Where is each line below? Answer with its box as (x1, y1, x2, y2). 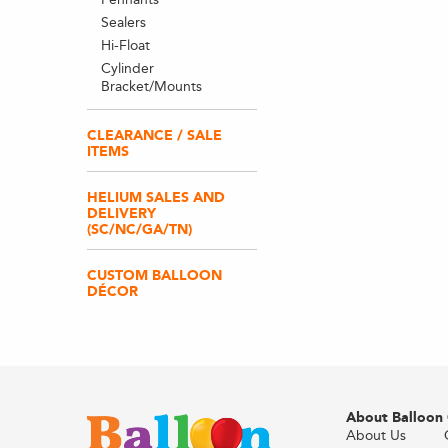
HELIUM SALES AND (87, 189, 225, 206)
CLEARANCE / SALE (87, 127, 222, 144)
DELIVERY (87, 205, 156, 222)
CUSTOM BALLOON (87, 267, 222, 284)
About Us (345, 427, 406, 444)
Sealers (100, 14, 146, 31)
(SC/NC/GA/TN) (87, 221, 192, 238)
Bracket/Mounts (100, 78, 202, 95)
